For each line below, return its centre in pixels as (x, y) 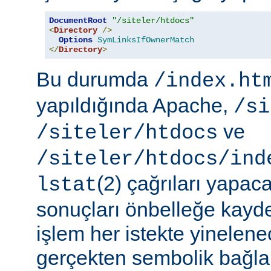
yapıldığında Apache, (135, 106)
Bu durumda (95, 80)
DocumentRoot (78, 21)
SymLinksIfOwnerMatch (146, 40)
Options (76, 40)
